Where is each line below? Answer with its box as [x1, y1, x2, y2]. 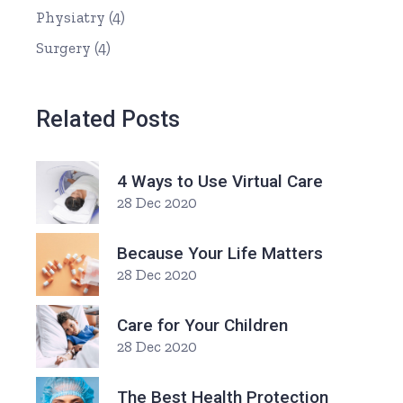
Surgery [36, 39, 92, 58]
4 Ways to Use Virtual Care [117, 171, 324, 193]
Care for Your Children [117, 315, 289, 336]
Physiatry [36, 8, 106, 27]
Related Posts [36, 106, 181, 133]
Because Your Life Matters [117, 243, 324, 264]
